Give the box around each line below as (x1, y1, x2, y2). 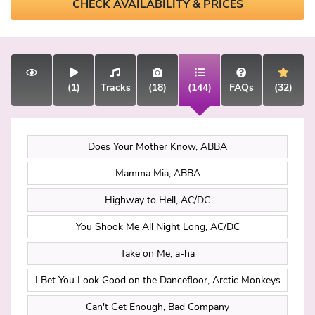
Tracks (100, 81, 131, 95)
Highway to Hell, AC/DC (105, 193, 210, 207)
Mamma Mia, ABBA (115, 167, 200, 181)
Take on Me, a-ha (120, 247, 195, 261)
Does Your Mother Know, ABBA (88, 140, 227, 154)
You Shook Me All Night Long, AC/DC (75, 220, 240, 234)
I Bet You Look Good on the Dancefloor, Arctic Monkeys (34, 274, 281, 288)
